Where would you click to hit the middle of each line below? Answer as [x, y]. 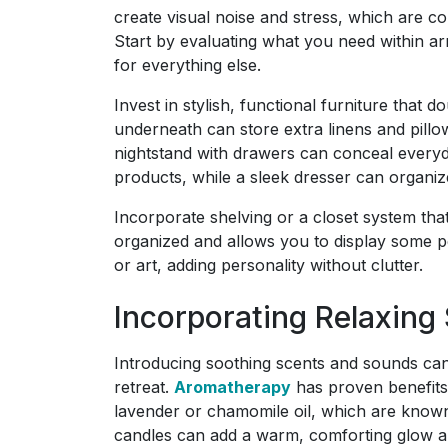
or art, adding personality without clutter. [268, 264]
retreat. [144, 386]
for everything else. [187, 64]
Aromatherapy [232, 386]
